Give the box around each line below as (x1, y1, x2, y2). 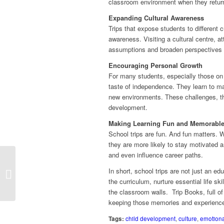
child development (125, 214, 175, 222)
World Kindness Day (17, 168, 76, 178)
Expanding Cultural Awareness (108, 12, 204, 22)
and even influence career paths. (108, 149, 203, 159)
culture (178, 214, 197, 222)
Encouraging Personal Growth (108, 60, 202, 70)
